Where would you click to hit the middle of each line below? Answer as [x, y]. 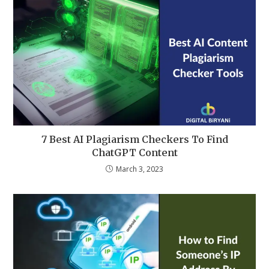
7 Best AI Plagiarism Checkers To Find [134, 140]
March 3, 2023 [140, 169]
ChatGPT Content [134, 153]
